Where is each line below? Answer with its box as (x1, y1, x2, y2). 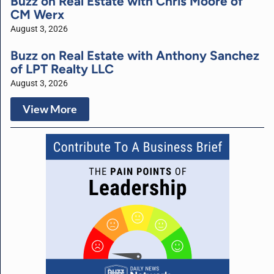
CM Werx (10, 6, 64, 22)
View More (23, 102, 77, 116)
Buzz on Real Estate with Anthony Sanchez (10, 47, 259, 63)
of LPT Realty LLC (10, 61, 114, 76)
